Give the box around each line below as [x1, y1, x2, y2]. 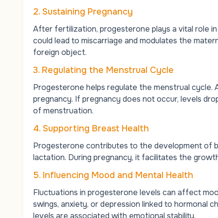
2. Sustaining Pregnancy [33, 6, 133, 17]
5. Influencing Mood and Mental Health [33, 169, 193, 181]
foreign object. [33, 47, 87, 57]
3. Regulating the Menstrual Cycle [33, 64, 174, 75]
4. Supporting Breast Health [33, 123, 149, 134]
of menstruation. [33, 105, 93, 116]
